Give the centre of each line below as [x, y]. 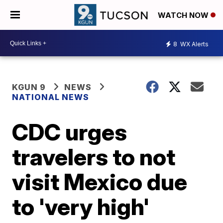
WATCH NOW [184, 15]
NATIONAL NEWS [51, 97]
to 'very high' [81, 207]
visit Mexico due [100, 182]
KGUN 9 [29, 87]
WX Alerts [194, 44]
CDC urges [70, 132]
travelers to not [94, 157]
